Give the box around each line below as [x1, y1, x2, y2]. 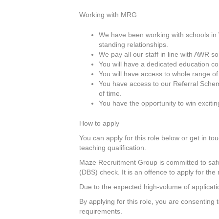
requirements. [79, 207, 122, 216]
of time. [99, 89, 122, 98]
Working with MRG [79, 11, 137, 19]
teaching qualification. [79, 144, 146, 152]
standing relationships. [99, 41, 168, 49]
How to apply [79, 119, 119, 128]
